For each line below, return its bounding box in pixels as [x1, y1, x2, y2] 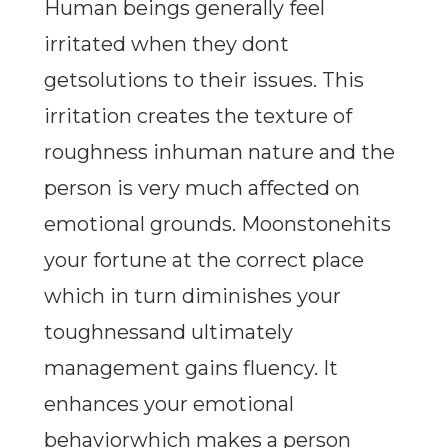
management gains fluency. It [43, 356, 338, 381]
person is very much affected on [43, 176, 360, 201]
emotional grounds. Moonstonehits [43, 212, 391, 237]
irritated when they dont [43, 32, 289, 57]
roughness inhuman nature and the [43, 140, 395, 165]
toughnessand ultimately [43, 320, 293, 345]
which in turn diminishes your [43, 284, 341, 309]
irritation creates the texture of [43, 104, 352, 129]
